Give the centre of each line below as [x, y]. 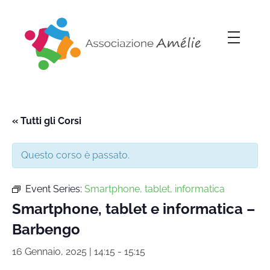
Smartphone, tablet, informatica [155, 189]
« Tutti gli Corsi [47, 121]
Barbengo [46, 229]
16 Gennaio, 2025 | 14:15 [64, 251]
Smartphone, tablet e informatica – [133, 209]
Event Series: [55, 189]
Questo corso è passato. [75, 155]
